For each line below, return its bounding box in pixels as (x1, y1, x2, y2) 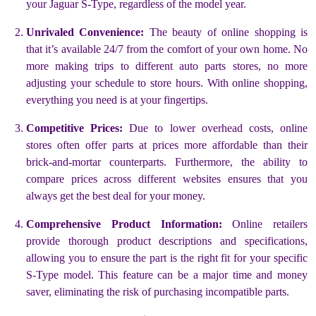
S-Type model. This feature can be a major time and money (26, 268, 308, 281)
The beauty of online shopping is (144, 25, 308, 38)
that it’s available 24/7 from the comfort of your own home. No (26, 42, 308, 55)
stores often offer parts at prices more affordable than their (26, 138, 308, 151)
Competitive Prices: (26, 121, 123, 134)
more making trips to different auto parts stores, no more (26, 59, 308, 72)
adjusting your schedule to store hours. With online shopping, (26, 76, 308, 89)
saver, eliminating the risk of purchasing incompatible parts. (26, 285, 289, 298)
